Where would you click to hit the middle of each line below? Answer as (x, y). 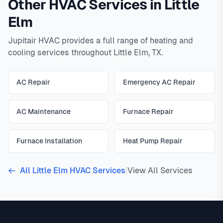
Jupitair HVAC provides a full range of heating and (101, 41)
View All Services (160, 171)
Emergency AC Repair (159, 82)
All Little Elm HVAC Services (73, 171)
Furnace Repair (148, 112)
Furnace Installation (49, 141)
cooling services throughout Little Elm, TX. (85, 53)
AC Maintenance (44, 112)
